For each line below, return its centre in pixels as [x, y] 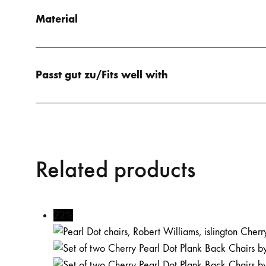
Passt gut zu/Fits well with [102, 75]
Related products [115, 169]
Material [57, 19]
